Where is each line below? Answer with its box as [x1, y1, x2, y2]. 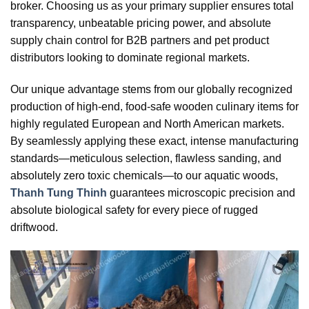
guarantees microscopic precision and [107, 186, 295, 199]
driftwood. [10, 221, 61, 233]
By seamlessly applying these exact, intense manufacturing [10, 134, 299, 147]
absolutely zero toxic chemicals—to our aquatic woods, [10, 169, 278, 181]
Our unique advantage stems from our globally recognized [10, 83, 292, 95]
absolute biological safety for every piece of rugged [10, 203, 258, 216]
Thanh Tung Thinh [10, 186, 107, 199]
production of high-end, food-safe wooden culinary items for [10, 100, 299, 112]
